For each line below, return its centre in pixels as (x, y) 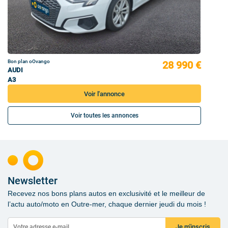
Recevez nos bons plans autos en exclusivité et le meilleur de (106, 193)
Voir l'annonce (104, 94)
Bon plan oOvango (29, 61)
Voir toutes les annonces (104, 115)
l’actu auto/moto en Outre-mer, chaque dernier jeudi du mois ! (107, 204)
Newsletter (33, 180)
